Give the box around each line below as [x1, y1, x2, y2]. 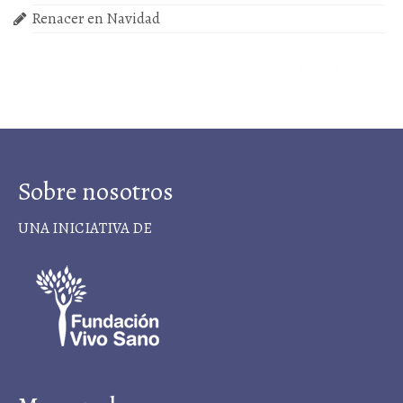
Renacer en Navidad [31, 7, 160, 29]
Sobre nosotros [18, 174, 174, 209]
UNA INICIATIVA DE [18, 217, 152, 238]
